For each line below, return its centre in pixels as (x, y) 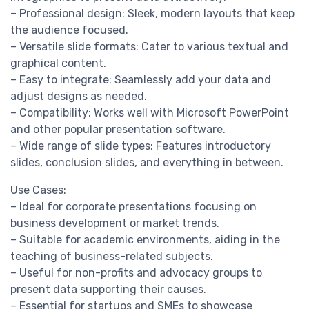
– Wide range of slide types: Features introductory (141, 146)
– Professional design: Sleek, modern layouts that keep (152, 14)
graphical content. (58, 63)
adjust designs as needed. (79, 97)
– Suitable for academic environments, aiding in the (145, 240)
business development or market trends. (115, 223)
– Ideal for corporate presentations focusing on (133, 207)
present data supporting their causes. (108, 290)
